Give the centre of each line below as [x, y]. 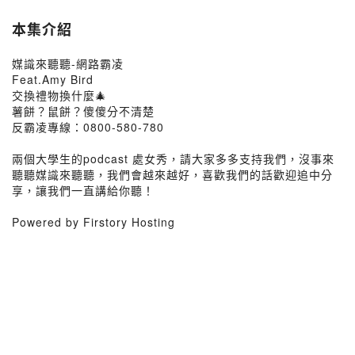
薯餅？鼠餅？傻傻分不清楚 [83, 111]
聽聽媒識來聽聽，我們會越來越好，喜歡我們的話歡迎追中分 [172, 174]
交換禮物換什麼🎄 [59, 95]
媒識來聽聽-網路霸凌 [68, 63]
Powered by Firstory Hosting [94, 222]
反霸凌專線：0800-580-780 [88, 127]
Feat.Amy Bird [53, 79]
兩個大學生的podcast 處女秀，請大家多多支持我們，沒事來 [173, 158]
